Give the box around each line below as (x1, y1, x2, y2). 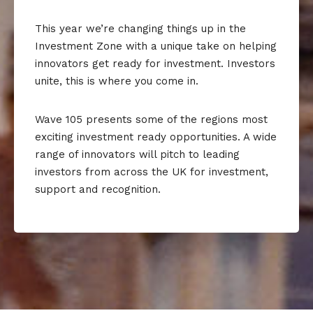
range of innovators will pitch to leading (35, 147, 240, 161)
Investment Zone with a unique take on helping (35, 39, 277, 52)
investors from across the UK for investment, (35, 165, 268, 178)
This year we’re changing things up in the (35, 22, 246, 35)
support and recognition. (35, 182, 161, 196)
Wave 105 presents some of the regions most (35, 112, 268, 126)
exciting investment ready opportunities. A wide (35, 130, 277, 143)
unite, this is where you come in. (35, 74, 198, 87)
